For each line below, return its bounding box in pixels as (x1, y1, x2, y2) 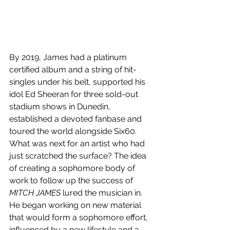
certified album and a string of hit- (9, 65, 137, 75)
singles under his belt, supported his (9, 77, 147, 87)
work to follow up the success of (9, 176, 135, 186)
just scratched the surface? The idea (9, 151, 148, 161)
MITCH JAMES (9, 188, 61, 198)
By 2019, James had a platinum (9, 52, 129, 63)
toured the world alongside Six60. (9, 126, 139, 137)
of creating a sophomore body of (9, 163, 137, 174)
